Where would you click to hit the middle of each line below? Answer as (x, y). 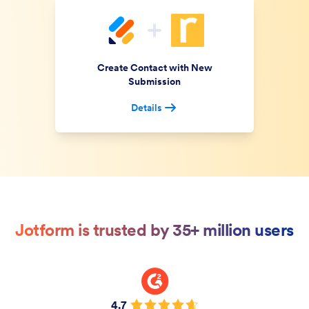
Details (146, 108)
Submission (154, 81)
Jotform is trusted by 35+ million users (154, 230)
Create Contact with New (154, 68)
